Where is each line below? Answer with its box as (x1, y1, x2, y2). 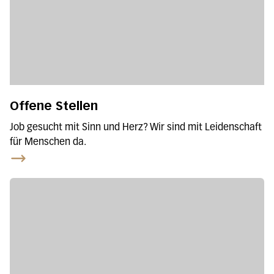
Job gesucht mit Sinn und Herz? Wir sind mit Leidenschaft (10, 122, 262, 133)
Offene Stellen (10, 98, 98, 113)
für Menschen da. (10, 137, 86, 147)
